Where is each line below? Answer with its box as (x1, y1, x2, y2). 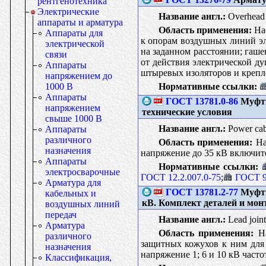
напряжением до (45, 71, 112, 81)
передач (45, 210, 77, 220)
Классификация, (45, 252, 112, 262)
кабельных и (45, 188, 96, 198)
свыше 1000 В (45, 113, 102, 123)
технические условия (141, 106, 232, 117)
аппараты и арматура (37, 17, 123, 27)
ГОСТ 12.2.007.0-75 (140, 172, 221, 182)
